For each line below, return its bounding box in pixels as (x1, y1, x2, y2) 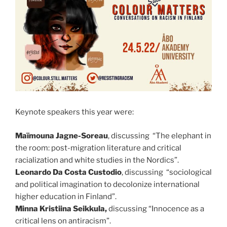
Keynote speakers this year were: (15, 107, 134, 117)
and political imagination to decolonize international (15, 179, 200, 189)
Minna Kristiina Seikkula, (15, 204, 107, 213)
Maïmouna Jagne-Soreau (15, 131, 108, 140)
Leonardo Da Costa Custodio (15, 167, 122, 177)
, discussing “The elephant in (108, 131, 211, 140)
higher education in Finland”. (15, 192, 117, 201)
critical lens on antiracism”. (15, 216, 111, 225)
